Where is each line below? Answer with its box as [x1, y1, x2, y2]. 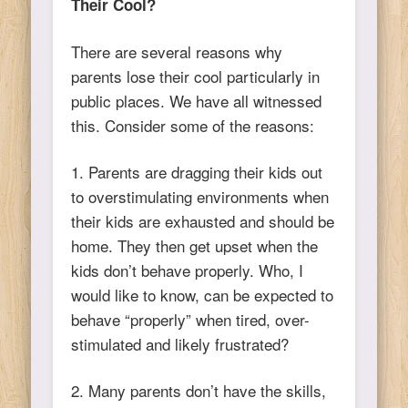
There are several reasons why [71, 39, 283, 63]
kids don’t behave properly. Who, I [71, 258, 304, 281]
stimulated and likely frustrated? [71, 331, 290, 355]
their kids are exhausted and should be [71, 209, 335, 232]
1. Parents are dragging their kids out [71, 159, 323, 183]
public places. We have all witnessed [71, 88, 322, 112]
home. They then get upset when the [71, 233, 319, 257]
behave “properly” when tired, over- [71, 307, 311, 331]
